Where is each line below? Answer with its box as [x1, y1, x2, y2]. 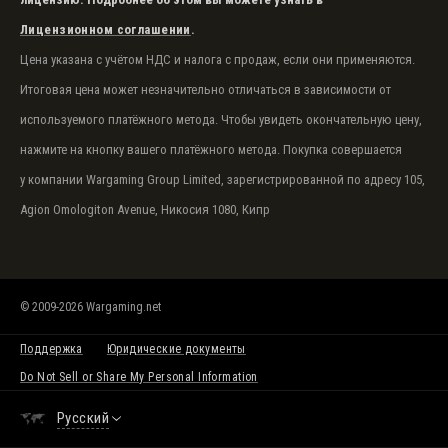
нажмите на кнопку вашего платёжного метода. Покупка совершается [20, 142, 402, 157]
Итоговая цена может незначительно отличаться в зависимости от [20, 82, 391, 97]
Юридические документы [106, 341, 246, 356]
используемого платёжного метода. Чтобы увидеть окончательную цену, [20, 112, 422, 127]
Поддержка [20, 341, 83, 356]
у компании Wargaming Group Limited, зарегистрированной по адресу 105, [20, 172, 425, 187]
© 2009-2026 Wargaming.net [20, 300, 161, 314]
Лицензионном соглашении [20, 22, 191, 37]
